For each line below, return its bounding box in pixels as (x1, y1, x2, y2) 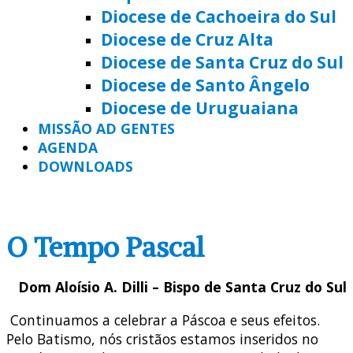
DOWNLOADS (38, 156, 133, 176)
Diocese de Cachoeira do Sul (101, 4, 336, 28)
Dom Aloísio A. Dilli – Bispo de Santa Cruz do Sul (18, 277, 347, 297)
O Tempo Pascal (6, 229, 204, 265)
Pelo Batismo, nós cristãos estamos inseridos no (6, 329, 318, 348)
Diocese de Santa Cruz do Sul (101, 50, 344, 73)
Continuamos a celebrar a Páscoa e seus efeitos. (10, 310, 320, 329)
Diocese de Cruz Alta (101, 27, 273, 50)
